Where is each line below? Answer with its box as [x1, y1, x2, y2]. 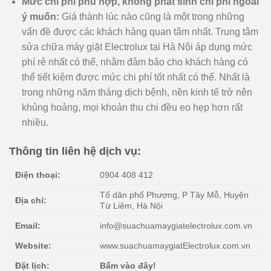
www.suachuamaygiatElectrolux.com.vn [100, 240, 251, 250]
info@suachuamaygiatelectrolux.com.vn [100, 220, 253, 230]
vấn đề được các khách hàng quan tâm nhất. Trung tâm [21, 26, 258, 37]
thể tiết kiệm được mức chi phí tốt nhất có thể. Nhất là [21, 71, 250, 82]
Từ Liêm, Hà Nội [100, 200, 163, 211]
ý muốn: [21, 11, 59, 22]
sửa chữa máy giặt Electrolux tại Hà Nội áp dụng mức [21, 41, 252, 52]
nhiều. [21, 117, 48, 128]
